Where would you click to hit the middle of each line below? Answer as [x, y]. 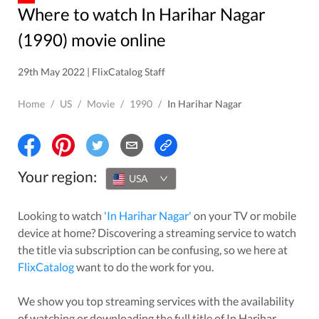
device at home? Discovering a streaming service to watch [157, 232]
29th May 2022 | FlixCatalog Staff [91, 72]
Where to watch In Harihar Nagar [26, 14]
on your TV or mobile [244, 215]
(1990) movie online [92, 40]
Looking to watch [61, 215]
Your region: [57, 176]
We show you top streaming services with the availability [156, 300]
